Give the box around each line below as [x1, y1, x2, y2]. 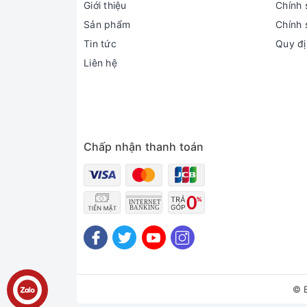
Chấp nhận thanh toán [84, 140, 204, 153]
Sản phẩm [84, 19, 130, 30]
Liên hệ [84, 57, 117, 69]
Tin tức [84, 38, 116, 49]
